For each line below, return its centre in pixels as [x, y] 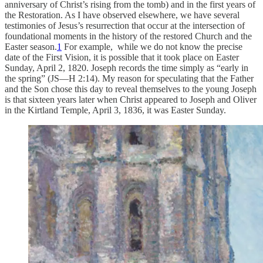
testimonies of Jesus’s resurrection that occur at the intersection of [125, 26]
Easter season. [31, 47]
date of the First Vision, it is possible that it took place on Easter [122, 58]
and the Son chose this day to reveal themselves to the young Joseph [131, 89]
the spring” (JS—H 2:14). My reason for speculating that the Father [129, 79]
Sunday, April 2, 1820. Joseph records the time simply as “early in [127, 68]
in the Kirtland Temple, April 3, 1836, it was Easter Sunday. [117, 110]
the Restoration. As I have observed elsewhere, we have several [122, 15]
